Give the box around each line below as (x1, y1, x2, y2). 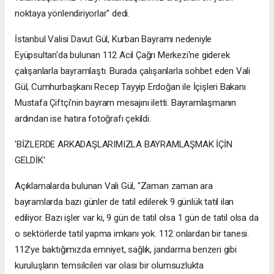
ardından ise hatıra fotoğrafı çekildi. (15, 113, 151, 124)
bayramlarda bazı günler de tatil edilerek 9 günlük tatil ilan (15, 196, 234, 207)
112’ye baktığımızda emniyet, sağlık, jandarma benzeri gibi (15, 243, 237, 255)
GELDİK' (15, 154, 45, 166)
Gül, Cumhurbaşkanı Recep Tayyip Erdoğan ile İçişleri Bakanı (15, 81, 246, 92)
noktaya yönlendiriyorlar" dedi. (15, 7, 130, 19)
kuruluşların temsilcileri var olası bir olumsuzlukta (15, 259, 204, 271)
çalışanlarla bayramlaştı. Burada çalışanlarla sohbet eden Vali (15, 65, 251, 76)
